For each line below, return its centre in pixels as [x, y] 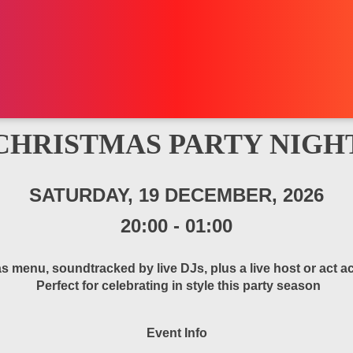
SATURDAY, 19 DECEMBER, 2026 [176, 195]
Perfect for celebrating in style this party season [176, 286]
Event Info [176, 333]
